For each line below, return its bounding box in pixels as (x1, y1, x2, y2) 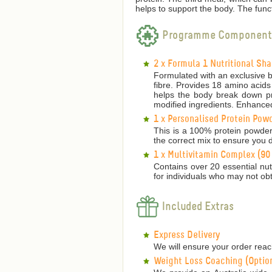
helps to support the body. (135, 4, 237, 13)
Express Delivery (154, 230, 220, 241)
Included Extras (160, 200, 234, 213)
